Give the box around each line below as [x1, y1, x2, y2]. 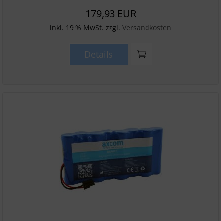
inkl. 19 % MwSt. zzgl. [50, 23, 122, 32]
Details [84, 48, 113, 60]
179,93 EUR [85, 7, 136, 20]
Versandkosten [122, 23, 171, 32]
